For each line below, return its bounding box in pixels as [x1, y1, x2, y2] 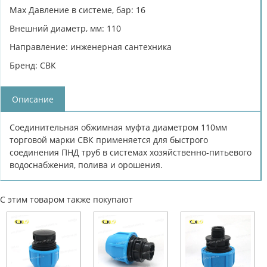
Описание [12, 93, 54, 105]
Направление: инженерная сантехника [10, 41, 172, 52]
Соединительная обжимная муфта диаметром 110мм [10, 121, 227, 133]
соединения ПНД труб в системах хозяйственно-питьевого [10, 146, 252, 158]
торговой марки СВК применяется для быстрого [10, 133, 208, 145]
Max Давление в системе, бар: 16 [10, 4, 145, 15]
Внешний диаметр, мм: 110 [10, 22, 121, 34]
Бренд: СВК [10, 59, 56, 71]
